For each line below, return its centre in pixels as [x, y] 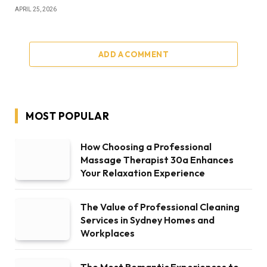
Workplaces [108, 233]
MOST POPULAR [68, 116]
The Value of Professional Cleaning [160, 207]
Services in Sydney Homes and [148, 220]
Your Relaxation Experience [143, 173]
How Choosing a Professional [146, 146]
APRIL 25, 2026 [36, 9]
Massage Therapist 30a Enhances [157, 159]
